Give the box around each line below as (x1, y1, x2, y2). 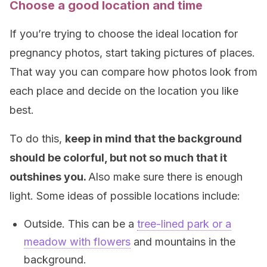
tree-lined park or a (137, 218, 231, 230)
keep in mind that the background (65, 132, 242, 145)
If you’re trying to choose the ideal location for (10, 27, 238, 40)
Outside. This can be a (24, 218, 137, 230)
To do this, (10, 132, 65, 145)
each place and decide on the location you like (10, 85, 238, 97)
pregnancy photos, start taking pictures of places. (10, 46, 255, 59)
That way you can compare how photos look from (10, 66, 257, 78)
